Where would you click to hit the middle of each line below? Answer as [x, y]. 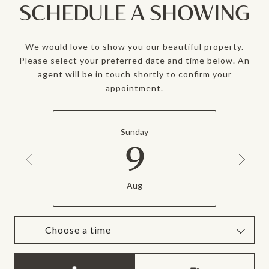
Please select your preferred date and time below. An [134, 60]
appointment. [134, 88]
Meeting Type [161, 261]
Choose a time [78, 230]
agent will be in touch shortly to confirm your [134, 74]
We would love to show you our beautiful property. [134, 46]
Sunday [134, 132]
